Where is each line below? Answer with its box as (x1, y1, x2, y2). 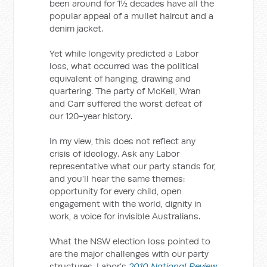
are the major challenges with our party (49, 248, 209, 259)
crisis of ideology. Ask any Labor (49, 148, 180, 159)
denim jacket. (49, 23, 104, 34)
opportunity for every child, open (49, 185, 182, 197)
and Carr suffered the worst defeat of (49, 98, 203, 109)
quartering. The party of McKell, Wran (49, 85, 201, 97)
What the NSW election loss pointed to (49, 235, 211, 247)
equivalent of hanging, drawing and (49, 73, 191, 84)
